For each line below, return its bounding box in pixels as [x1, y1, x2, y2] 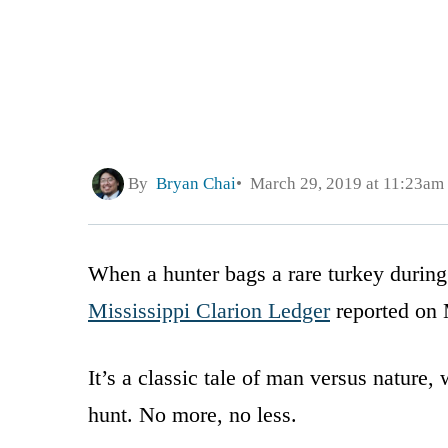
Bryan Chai [156, 174, 236, 194]
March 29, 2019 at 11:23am [242, 174, 444, 194]
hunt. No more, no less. [88, 401, 297, 427]
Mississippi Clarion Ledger [88, 297, 330, 323]
